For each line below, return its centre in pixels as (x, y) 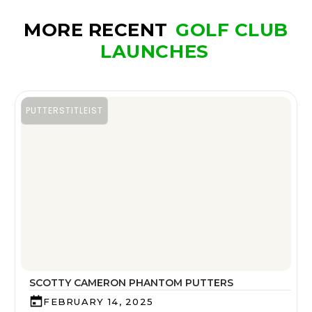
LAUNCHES (155, 52)
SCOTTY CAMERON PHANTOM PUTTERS (132, 283)
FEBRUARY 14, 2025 (99, 301)
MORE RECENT (99, 30)
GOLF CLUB (232, 30)
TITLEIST (85, 110)
